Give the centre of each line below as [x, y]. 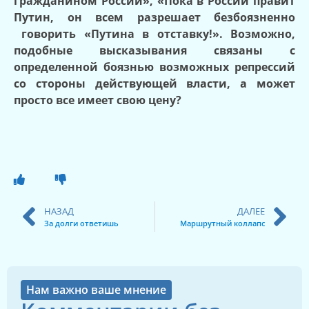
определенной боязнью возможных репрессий [154, 67]
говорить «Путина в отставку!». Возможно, [159, 34]
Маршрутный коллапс [222, 223]
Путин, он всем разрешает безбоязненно [154, 18]
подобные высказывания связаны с [154, 51]
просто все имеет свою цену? [98, 100]
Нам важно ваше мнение [96, 290]
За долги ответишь [81, 223]
